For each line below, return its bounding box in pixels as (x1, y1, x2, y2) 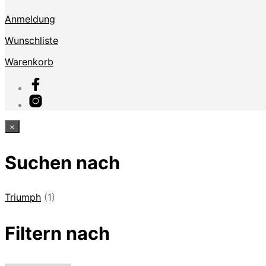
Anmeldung (5, 12, 55, 25)
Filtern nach (5, 221, 110, 244)
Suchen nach (5, 151, 120, 173)
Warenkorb (5, 55, 53, 68)
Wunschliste (5, 34, 58, 46)
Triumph (5, 191, 41, 204)
